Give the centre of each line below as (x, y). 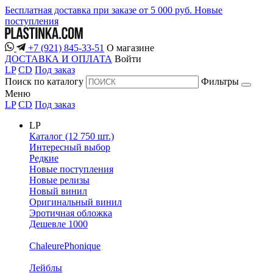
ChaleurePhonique (65, 246)
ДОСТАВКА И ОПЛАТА (58, 59)
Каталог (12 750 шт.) (72, 136)
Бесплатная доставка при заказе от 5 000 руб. (100, 10)
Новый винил (58, 191)
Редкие (44, 158)
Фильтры (220, 82)
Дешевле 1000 (58, 224)
